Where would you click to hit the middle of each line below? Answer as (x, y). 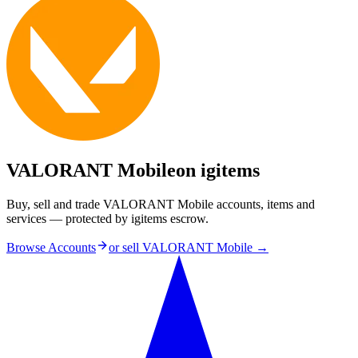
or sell (125, 248)
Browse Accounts (51, 248)
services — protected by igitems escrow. (107, 219)
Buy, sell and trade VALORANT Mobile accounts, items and (161, 205)
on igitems (218, 171)
